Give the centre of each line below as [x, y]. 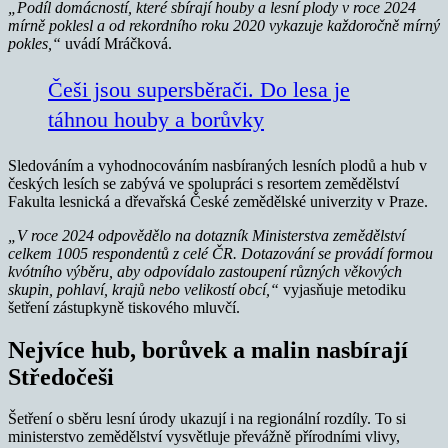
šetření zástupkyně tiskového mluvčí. [124, 307]
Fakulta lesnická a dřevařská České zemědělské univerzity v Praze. [218, 201]
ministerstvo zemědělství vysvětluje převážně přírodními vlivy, [204, 437]
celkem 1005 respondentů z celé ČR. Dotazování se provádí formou [220, 253]
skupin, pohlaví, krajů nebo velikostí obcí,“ [145, 289]
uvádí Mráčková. [118, 43]
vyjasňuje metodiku [344, 289]
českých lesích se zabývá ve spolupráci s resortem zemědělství [203, 183]
